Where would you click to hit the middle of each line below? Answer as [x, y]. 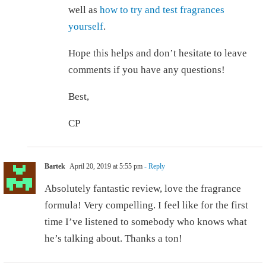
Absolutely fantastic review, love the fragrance [143, 189]
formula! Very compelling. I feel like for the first [146, 205]
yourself [86, 27]
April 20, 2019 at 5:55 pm [105, 167]
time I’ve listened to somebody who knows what [146, 222]
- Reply [154, 167]
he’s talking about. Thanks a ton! [113, 239]
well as [84, 10]
